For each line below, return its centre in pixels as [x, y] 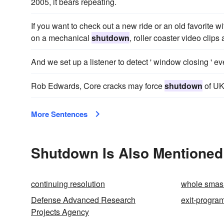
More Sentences [59, 114]
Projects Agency [60, 212]
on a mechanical [61, 38]
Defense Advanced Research [83, 200]
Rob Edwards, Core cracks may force [98, 86]
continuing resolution [68, 184]
